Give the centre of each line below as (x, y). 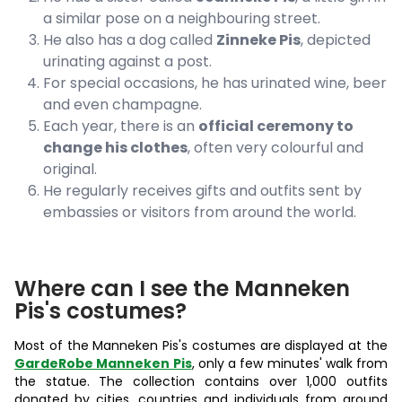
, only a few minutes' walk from (289, 364)
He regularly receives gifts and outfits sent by (202, 191)
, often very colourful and (275, 148)
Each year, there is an (121, 127)
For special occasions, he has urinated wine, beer (215, 83)
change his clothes (115, 148)
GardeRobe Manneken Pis (103, 364)
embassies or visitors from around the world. (200, 213)
